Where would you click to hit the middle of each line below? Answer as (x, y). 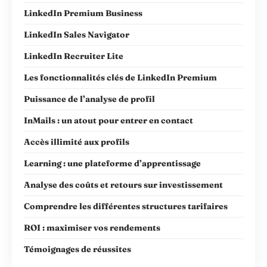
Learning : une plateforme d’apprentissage (112, 163)
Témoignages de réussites (77, 249)
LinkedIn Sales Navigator (77, 34)
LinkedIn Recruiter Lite (74, 56)
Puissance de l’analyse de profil (89, 99)
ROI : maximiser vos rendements (92, 227)
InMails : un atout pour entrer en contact (108, 120)
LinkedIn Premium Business (83, 13)
